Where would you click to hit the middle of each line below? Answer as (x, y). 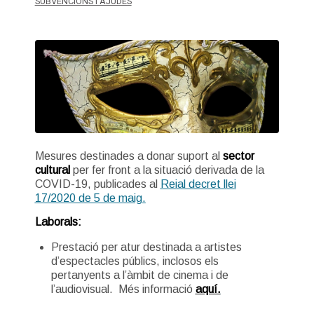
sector (238, 156)
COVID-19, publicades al (97, 184)
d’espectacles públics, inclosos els (135, 261)
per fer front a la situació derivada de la (167, 170)
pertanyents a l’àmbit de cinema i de (139, 275)
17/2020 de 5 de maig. (90, 198)
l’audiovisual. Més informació (123, 289)
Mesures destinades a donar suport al (129, 156)
